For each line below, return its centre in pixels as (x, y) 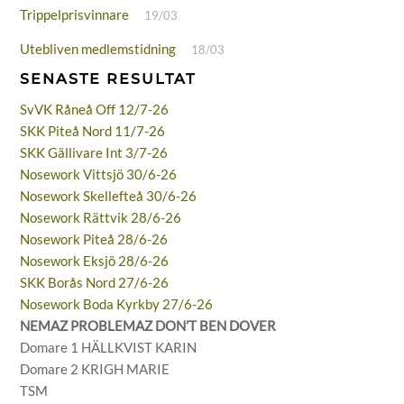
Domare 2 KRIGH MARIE (95, 369)
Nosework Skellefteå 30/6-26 (109, 196)
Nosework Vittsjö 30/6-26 (99, 174)
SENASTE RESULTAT (108, 79)
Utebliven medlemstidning (98, 49)
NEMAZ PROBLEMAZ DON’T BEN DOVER (148, 326)
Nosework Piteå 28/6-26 (94, 239)
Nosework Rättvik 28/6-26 (101, 218)
